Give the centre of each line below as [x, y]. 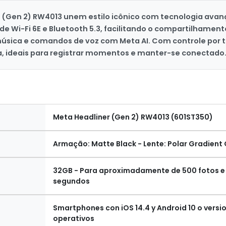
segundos [72, 181]
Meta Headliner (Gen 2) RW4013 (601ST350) [133, 117]
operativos [74, 219]
